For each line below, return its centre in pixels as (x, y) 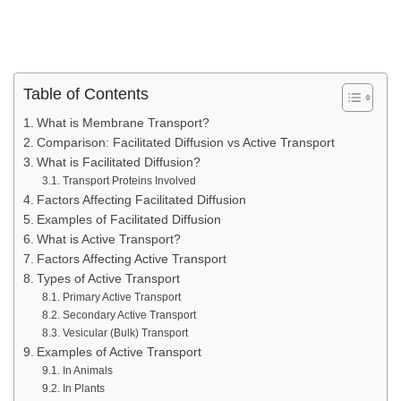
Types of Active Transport (108, 278)
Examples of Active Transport (119, 352)
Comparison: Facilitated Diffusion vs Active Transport (185, 142)
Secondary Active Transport (129, 315)
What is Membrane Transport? (123, 123)
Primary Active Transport (121, 297)
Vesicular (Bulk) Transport (125, 333)
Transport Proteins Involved (129, 180)
